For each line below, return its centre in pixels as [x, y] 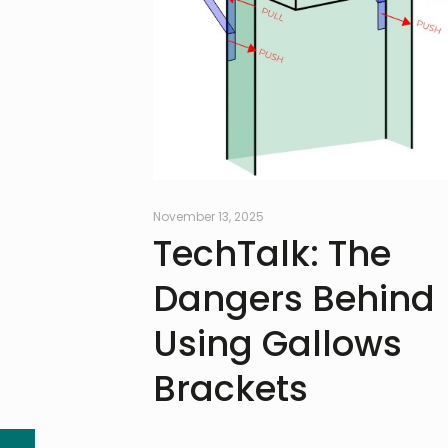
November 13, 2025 [208, 216]
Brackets [230, 388]
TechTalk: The [271, 253]
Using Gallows [277, 343]
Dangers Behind [293, 298]
